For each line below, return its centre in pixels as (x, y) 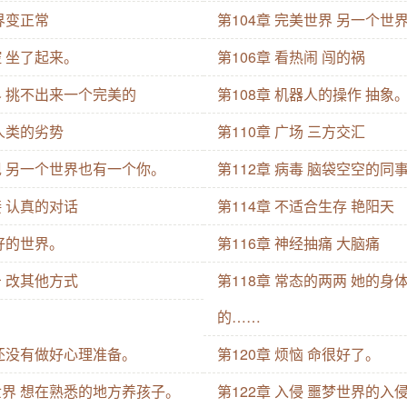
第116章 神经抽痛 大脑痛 (298, 243)
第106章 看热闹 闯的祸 (291, 57)
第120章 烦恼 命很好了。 (298, 354)
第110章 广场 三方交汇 (291, 132)
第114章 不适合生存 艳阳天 (305, 206)
